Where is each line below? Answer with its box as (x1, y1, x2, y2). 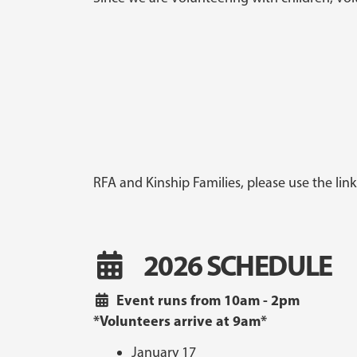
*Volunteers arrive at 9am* (93, 311, 267, 330)
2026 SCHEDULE (143, 246, 332, 283)
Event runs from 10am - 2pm (116, 290, 300, 309)
